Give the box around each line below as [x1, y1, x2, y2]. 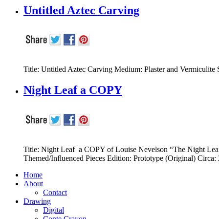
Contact [43, 188, 67, 197]
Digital [43, 206, 64, 215]
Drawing [23, 197, 51, 206]
